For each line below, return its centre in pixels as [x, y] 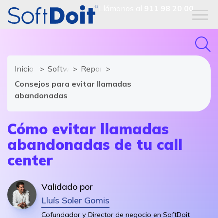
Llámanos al [121, 8]
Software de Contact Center [98, 69]
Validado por [67, 187]
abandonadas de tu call [95, 145]
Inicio [24, 69]
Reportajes [100, 69]
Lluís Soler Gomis [75, 200]
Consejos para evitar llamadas [73, 84]
